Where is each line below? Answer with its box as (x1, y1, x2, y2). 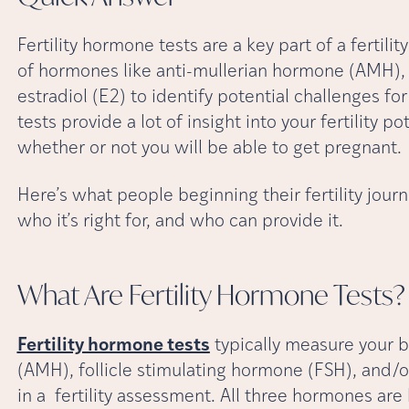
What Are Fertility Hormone (16, 276, 333, 312)
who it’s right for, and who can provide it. (16, 212, 343, 231)
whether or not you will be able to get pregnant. (16, 139, 402, 158)
